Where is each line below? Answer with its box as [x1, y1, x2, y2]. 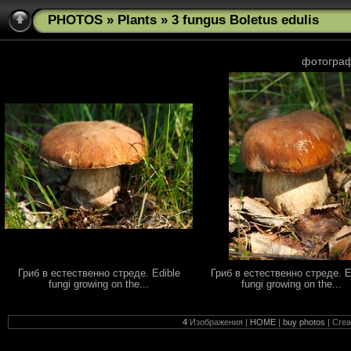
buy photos [283, 317, 325, 327]
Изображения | [187, 317, 250, 327]
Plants [118, 13, 157, 27]
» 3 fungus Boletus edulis [157, 13, 319, 27]
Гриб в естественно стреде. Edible [17, 268, 180, 279]
